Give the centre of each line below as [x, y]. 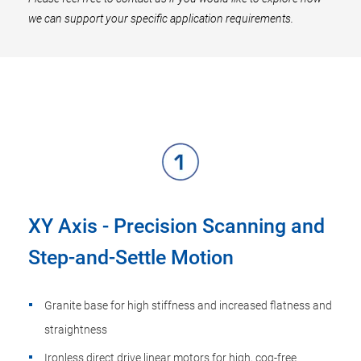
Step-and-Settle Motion [131, 257]
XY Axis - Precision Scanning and [176, 226]
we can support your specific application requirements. [161, 19]
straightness [76, 330]
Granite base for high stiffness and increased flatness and [188, 305]
